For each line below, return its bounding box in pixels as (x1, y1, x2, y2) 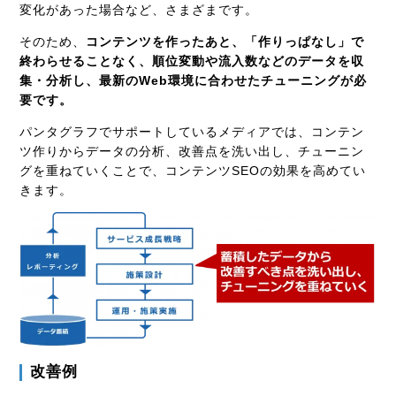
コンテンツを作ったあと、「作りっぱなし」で (86, 34, 365, 49)
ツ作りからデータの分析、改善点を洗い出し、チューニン (19, 143, 365, 158)
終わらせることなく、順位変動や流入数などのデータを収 (19, 53, 365, 68)
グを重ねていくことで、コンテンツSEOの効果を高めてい (19, 163, 367, 178)
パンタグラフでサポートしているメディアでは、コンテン (19, 124, 365, 139)
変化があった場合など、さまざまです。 (19, 2, 259, 17)
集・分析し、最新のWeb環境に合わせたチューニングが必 (19, 72, 368, 88)
